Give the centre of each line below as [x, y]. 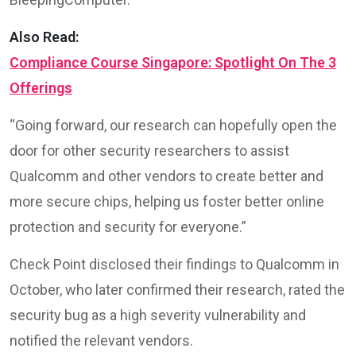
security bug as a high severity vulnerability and [158, 315]
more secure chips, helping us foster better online [167, 201]
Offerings [41, 87]
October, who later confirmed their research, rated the [177, 289]
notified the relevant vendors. [101, 340]
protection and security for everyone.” [128, 226]
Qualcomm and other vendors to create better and [166, 176]
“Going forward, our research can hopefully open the [173, 125]
